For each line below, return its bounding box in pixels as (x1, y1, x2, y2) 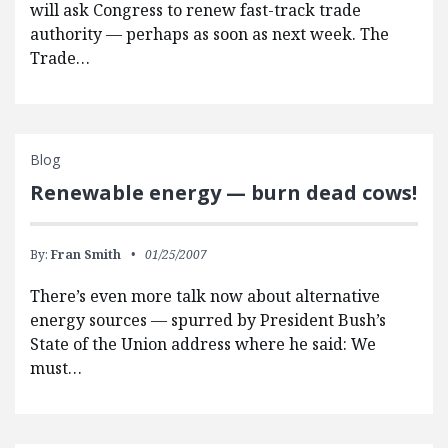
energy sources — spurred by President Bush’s (30, 309, 386, 332)
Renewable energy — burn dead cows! (30, 179, 417, 207)
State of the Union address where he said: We (30, 333, 376, 356)
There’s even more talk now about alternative (30, 285, 380, 308)
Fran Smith (51, 246, 121, 264)
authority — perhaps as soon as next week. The (30, 23, 389, 46)
